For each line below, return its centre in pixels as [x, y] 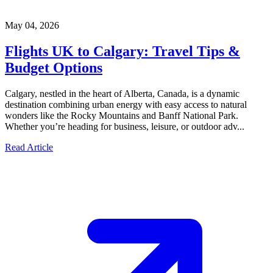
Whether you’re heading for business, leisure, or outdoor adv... [125, 126]
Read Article [29, 147]
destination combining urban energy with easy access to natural [126, 104]
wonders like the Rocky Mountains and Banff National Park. [122, 115]
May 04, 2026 [32, 25]
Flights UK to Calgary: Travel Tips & [122, 51]
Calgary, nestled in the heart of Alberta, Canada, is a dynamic [122, 93]
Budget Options [54, 67]
